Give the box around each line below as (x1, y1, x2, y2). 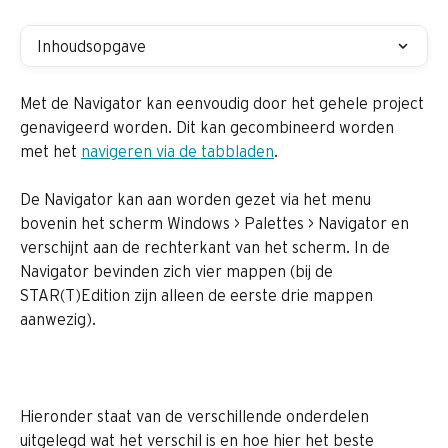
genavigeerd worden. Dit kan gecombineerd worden (20, 118, 398, 136)
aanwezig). (20, 310, 96, 328)
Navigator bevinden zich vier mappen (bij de (20, 262, 337, 280)
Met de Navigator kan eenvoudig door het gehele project (20, 94, 428, 112)
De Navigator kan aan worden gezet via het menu (20, 190, 375, 208)
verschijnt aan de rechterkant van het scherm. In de (20, 238, 394, 256)
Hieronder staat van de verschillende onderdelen (20, 406, 373, 425)
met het (20, 142, 81, 160)
